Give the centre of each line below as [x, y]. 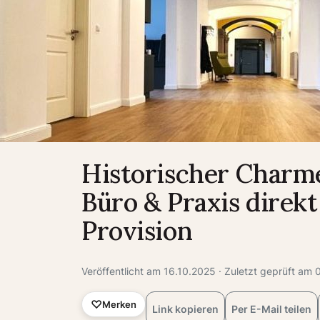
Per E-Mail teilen [271, 309]
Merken [119, 304]
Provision [137, 231]
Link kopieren [185, 309]
